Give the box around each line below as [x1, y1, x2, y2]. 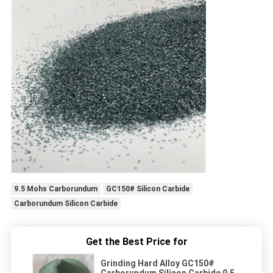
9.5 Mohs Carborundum [13, 185, 97, 194]
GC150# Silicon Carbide [105, 185, 190, 194]
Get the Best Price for [85, 236, 188, 248]
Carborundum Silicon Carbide [13, 199, 118, 208]
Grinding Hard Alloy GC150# [101, 258, 214, 269]
